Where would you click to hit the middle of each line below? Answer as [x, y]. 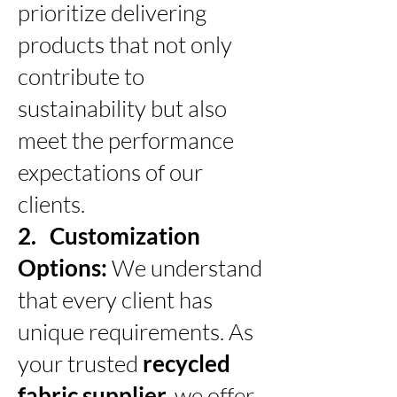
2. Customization [109, 235]
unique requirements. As [136, 331]
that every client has [115, 299]
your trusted [80, 363]
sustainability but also [122, 108]
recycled [187, 363]
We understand [187, 267]
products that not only [125, 44]
